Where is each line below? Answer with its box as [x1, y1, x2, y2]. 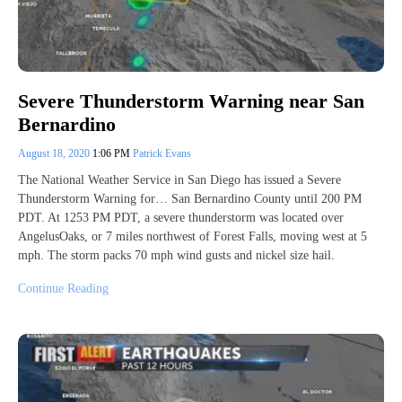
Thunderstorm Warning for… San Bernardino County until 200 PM [18, 192, 362, 206]
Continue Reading [18, 282, 109, 296]
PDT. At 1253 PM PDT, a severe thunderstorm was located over [18, 211, 344, 225]
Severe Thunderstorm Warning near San [18, 90, 364, 113]
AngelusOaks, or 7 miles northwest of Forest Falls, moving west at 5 [18, 230, 367, 244]
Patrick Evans [133, 147, 191, 161]
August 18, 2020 [18, 147, 92, 161]
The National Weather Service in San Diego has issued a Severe [18, 173, 341, 188]
